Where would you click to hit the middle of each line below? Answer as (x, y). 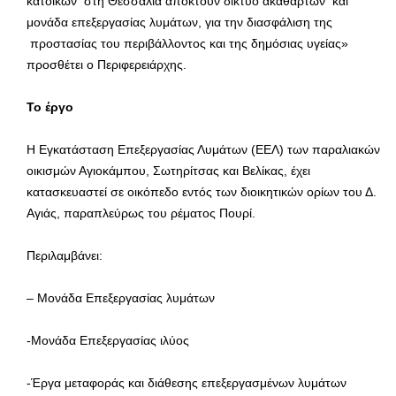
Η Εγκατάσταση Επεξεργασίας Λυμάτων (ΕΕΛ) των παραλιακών (203, 149)
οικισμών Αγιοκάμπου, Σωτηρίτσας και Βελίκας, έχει (168, 170)
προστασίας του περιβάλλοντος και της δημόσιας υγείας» (187, 43)
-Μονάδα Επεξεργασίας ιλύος (108, 340)
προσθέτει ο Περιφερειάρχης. (107, 64)
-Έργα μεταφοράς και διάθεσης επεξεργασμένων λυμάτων (187, 382)
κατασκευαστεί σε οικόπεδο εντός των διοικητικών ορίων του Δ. (202, 191)
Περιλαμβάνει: (65, 255)
